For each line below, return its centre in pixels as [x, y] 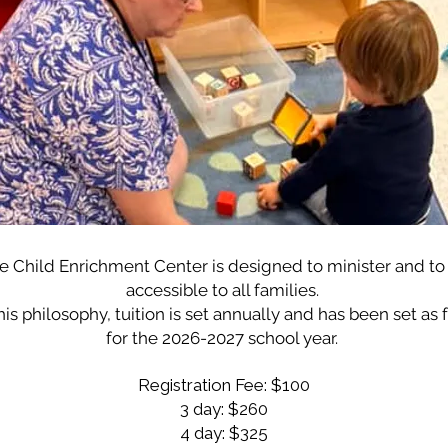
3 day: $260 [224, 409]
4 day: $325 [224, 433]
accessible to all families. [224, 290]
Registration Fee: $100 [224, 385]
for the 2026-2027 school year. [224, 338]
